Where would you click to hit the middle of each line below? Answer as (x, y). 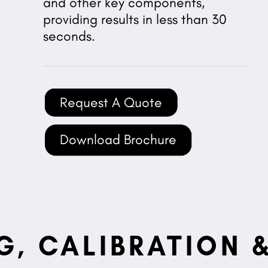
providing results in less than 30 (135, 19)
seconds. (73, 36)
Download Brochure (118, 140)
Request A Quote (111, 102)
